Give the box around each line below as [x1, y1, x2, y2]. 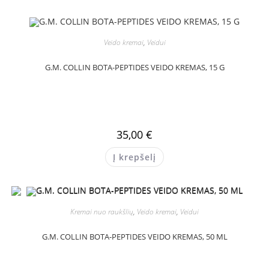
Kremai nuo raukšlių [70, 206, 133, 217]
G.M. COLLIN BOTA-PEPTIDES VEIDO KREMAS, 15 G [44, 61, 225, 73]
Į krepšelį [113, 151, 156, 163]
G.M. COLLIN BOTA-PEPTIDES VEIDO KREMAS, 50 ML [41, 231, 228, 242]
